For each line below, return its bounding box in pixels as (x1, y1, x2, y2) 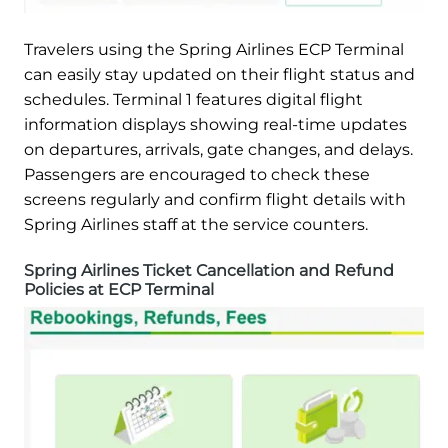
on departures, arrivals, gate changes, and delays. (24, 140, 413, 160)
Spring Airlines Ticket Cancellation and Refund (24, 261, 394, 281)
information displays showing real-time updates (24, 115, 407, 135)
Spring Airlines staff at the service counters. (24, 215, 368, 235)
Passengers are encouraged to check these (24, 165, 370, 185)
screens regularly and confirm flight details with (24, 190, 406, 210)
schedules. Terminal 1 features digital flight (24, 90, 363, 110)
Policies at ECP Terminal (24, 280, 214, 300)
